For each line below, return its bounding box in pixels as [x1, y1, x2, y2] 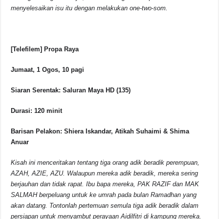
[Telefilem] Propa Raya [11, 45, 79, 53]
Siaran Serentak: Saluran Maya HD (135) [11, 87, 131, 94]
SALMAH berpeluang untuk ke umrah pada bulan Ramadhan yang [11, 191, 197, 199]
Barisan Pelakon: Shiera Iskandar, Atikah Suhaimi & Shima [11, 128, 190, 135]
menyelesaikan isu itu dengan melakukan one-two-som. [11, 4, 168, 12]
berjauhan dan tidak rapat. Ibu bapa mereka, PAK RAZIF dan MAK [11, 180, 199, 188]
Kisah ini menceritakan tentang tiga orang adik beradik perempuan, [11, 159, 200, 167]
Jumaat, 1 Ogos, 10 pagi [11, 66, 85, 74]
